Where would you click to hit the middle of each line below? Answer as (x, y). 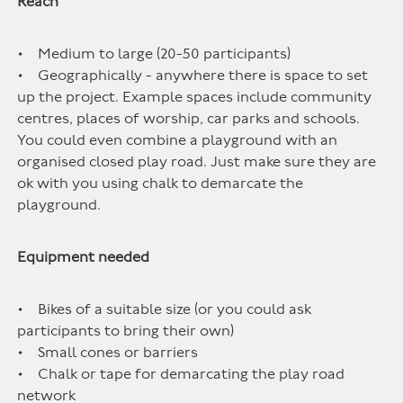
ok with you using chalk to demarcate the (161, 184)
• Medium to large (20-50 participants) (154, 54)
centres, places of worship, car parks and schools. (189, 119)
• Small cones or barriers (108, 353)
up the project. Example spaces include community (195, 97)
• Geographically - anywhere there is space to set (193, 76)
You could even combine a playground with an (178, 140)
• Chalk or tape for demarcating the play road (181, 374)
